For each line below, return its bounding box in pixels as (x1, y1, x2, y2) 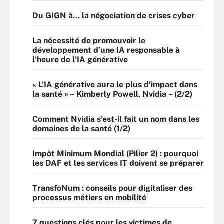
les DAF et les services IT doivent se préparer (32, 158, 204, 168)
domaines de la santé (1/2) (32, 124, 130, 133)
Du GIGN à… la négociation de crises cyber (32, 11, 195, 20)
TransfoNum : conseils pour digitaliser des (32, 183, 192, 193)
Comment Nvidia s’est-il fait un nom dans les (32, 114, 199, 124)
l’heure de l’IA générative (32, 55, 128, 64)
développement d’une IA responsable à (32, 45, 180, 55)
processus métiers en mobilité (32, 193, 146, 202)
